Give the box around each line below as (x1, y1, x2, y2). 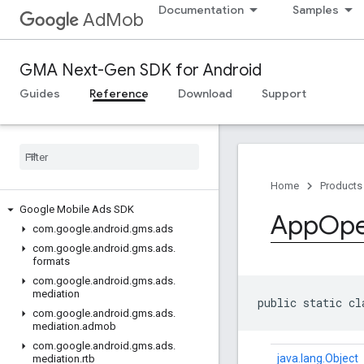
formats (32, 255, 70, 267)
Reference (89, 86, 149, 101)
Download (178, 86, 232, 101)
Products (320, 180, 362, 192)
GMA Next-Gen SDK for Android (19, 60, 262, 80)
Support (262, 86, 306, 101)
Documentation (158, 2, 244, 17)
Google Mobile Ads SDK (19, 203, 134, 215)
